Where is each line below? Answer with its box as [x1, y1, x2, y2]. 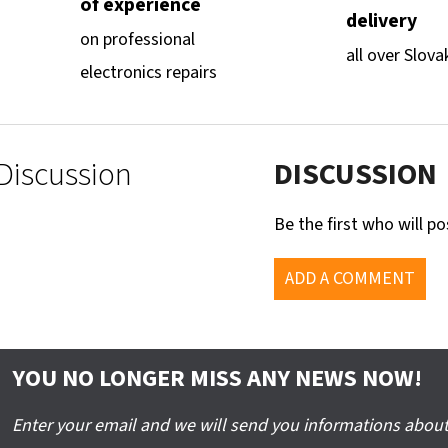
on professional [80, 26, 195, 52]
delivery [346, 7, 417, 36]
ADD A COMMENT [285, 265, 416, 291]
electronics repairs [80, 59, 217, 85]
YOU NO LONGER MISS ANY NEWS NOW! [12, 360, 422, 396]
